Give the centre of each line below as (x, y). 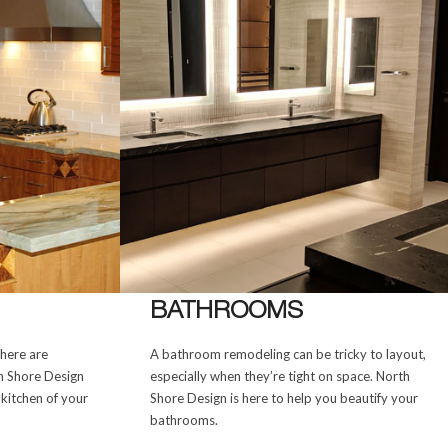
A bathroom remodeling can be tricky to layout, (287, 353)
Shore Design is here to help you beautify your (283, 397)
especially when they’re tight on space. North (279, 375)
